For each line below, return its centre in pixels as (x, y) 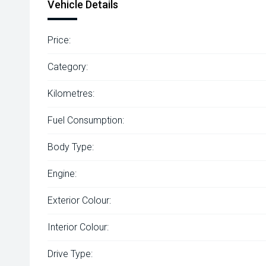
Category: (68, 67)
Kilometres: (71, 94)
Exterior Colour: (79, 200)
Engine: (62, 174)
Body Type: (71, 147)
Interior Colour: (78, 227)
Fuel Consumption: (86, 120)
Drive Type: (70, 254)
